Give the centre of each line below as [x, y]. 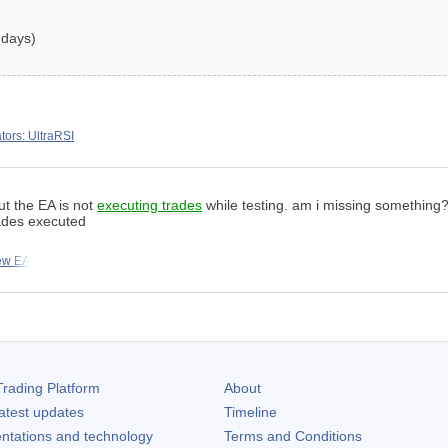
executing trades [149, 205]
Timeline [250, 412]
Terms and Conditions [293, 436]
